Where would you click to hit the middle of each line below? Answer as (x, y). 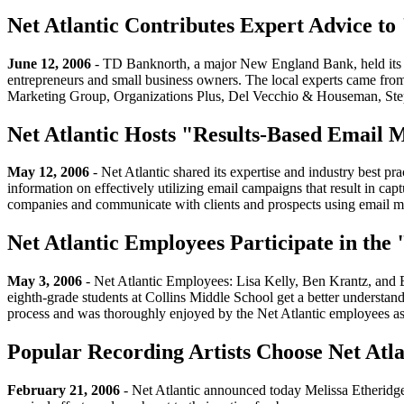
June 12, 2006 (49, 63)
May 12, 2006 (48, 172)
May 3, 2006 (45, 281)
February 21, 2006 (64, 390)
